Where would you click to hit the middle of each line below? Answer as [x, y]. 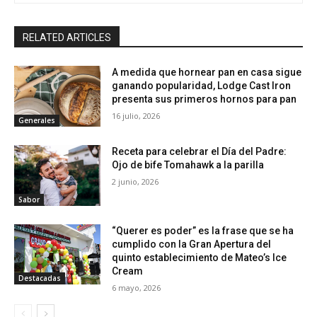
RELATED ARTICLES [67, 38]
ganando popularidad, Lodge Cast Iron [202, 86]
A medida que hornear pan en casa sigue [207, 73]
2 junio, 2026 [136, 182]
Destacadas [40, 278]
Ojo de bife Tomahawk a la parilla [188, 165]
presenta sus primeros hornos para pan [204, 99]
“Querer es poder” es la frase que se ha [203, 230]
